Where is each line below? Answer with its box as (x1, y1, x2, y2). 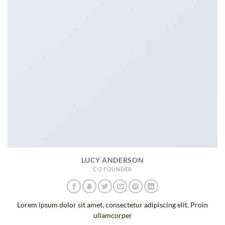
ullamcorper (93, 211, 132, 219)
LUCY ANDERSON (81, 156, 144, 164)
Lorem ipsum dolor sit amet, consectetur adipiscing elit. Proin (17, 200, 208, 209)
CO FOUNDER (93, 165, 132, 172)
